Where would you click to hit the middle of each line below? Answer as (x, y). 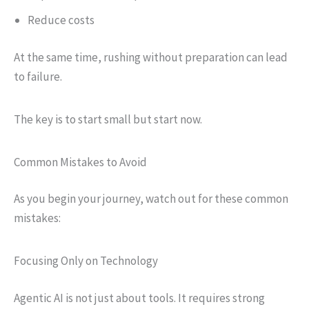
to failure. (38, 76)
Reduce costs (61, 20)
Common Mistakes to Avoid (80, 162)
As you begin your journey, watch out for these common (151, 199)
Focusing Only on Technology (86, 261)
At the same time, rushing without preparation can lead (151, 57)
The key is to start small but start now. (108, 119)
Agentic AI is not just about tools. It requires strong (139, 298)
